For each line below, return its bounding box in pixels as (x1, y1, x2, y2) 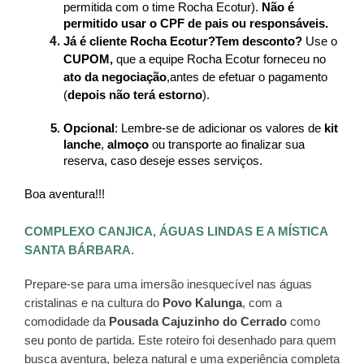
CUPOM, (63, 52, 116, 66)
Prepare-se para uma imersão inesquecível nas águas (24, 277, 312, 291)
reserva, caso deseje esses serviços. (63, 154, 262, 167)
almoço (107, 137, 149, 151)
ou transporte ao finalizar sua (149, 137, 305, 151)
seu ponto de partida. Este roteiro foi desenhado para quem (24, 333, 336, 347)
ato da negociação (63, 70, 167, 84)
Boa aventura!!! (24, 187, 105, 201)
